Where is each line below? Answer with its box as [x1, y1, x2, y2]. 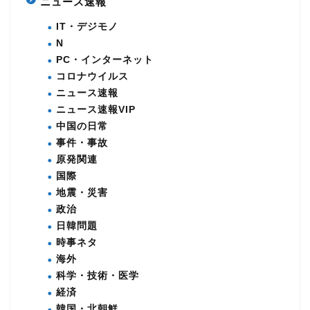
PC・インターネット [56, 55, 154, 66]
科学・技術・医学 [56, 271, 139, 282]
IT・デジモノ [56, 21, 118, 33]
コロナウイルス [56, 71, 129, 82]
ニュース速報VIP [56, 104, 136, 116]
